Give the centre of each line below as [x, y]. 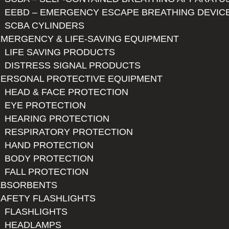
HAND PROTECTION [49, 145]
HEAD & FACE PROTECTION [66, 92]
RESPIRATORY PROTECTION [69, 132]
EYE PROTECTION [45, 105]
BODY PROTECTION [49, 158]
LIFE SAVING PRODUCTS [60, 52]
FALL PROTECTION [47, 172]
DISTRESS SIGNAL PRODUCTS [73, 65]
